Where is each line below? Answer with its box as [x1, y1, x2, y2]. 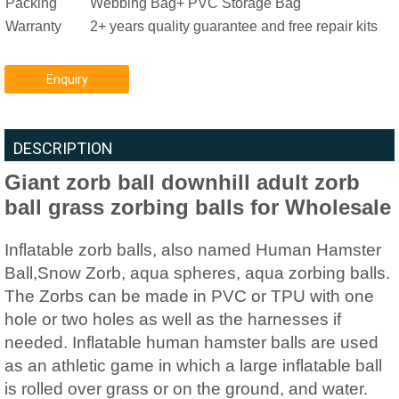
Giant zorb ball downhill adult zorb [4, 170, 360, 194]
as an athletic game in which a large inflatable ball [4, 356, 382, 375]
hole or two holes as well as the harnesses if [4, 310, 341, 329]
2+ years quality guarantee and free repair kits [90, 19, 378, 34]
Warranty [5, 19, 61, 34]
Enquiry [45, 72, 88, 86]
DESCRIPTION [13, 139, 113, 158]
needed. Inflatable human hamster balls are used [4, 333, 379, 352]
